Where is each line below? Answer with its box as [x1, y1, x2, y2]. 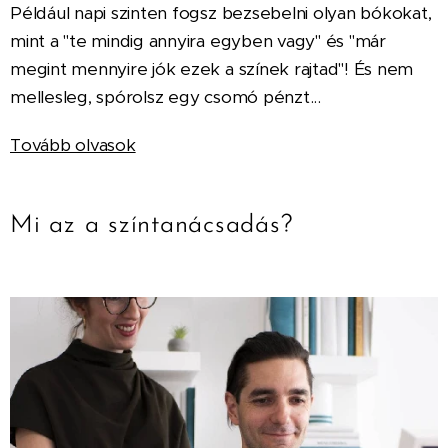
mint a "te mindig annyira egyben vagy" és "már [10, 29, 386, 52]
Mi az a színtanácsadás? [10, 212, 293, 238]
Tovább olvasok [10, 133, 136, 156]
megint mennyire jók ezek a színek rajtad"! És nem [10, 57, 414, 80]
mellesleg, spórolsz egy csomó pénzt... [10, 85, 321, 108]
